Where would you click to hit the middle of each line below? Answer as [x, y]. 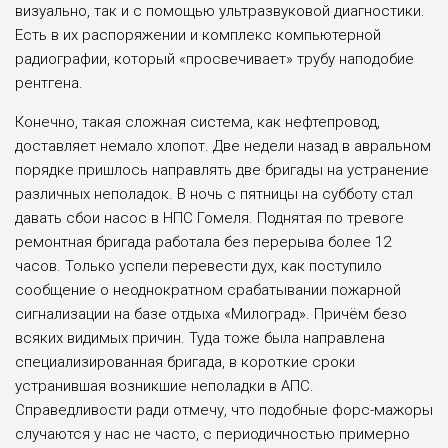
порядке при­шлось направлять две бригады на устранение [222, 169]
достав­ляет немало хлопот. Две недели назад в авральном [223, 145]
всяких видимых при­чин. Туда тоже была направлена [200, 337]
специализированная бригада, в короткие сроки [185, 361]
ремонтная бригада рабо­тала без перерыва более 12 [203, 241]
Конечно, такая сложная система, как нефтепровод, [197, 121]
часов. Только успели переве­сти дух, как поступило [198, 265]
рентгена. [49, 82]
